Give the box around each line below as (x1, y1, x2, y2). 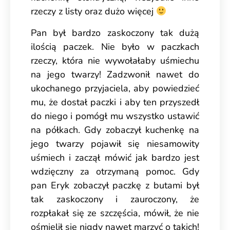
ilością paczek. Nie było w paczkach (31, 40, 199, 53)
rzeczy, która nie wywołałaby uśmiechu (31, 54, 199, 67)
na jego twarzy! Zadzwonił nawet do (31, 68, 199, 81)
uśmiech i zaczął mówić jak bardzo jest (31, 151, 199, 164)
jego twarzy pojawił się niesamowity (31, 137, 199, 150)
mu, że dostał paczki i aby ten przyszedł (31, 95, 199, 108)
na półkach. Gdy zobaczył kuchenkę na (31, 123, 199, 136)
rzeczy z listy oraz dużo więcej (31, 5, 156, 18)
